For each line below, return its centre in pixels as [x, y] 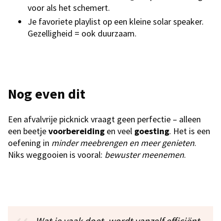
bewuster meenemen [144, 155]
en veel [119, 131]
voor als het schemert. [69, 8]
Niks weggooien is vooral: [56, 155]
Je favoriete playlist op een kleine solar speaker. [116, 22]
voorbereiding [76, 131]
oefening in [30, 143]
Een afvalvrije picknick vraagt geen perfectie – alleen [104, 119]
